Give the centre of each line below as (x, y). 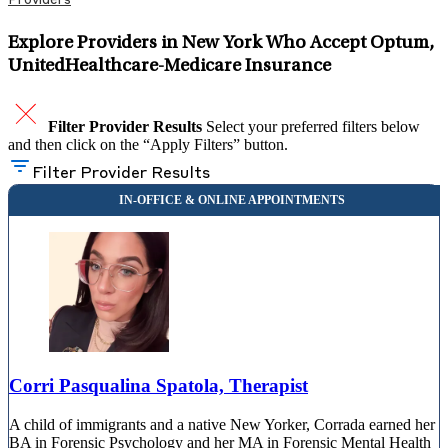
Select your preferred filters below (313, 127)
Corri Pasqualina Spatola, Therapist (158, 386)
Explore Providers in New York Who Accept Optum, (221, 43)
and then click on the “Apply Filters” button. (148, 145)
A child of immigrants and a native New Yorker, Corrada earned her (222, 424)
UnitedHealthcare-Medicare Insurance (169, 66)
